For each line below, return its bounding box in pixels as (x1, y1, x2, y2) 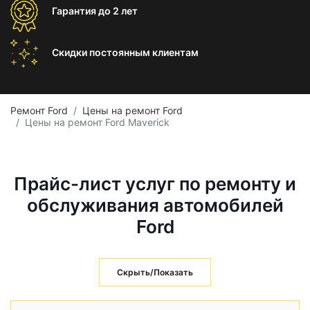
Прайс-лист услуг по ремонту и (14, 173, 296, 194)
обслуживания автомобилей (26, 194, 284, 216)
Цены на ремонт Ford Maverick (25, 116, 170, 128)
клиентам (152, 46, 199, 58)
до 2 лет (98, 5, 138, 17)
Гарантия (52, 5, 98, 17)
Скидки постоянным (52, 46, 152, 58)
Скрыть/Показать (117, 267, 193, 277)
